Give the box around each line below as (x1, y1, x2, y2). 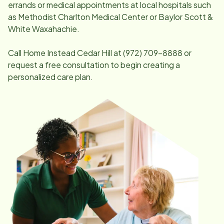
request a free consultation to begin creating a (8, 59, 180, 70)
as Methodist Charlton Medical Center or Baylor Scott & (8, 11, 213, 22)
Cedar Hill (77, 47, 112, 58)
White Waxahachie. (8, 23, 79, 34)
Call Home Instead (8, 47, 77, 58)
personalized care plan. (8, 71, 93, 82)
